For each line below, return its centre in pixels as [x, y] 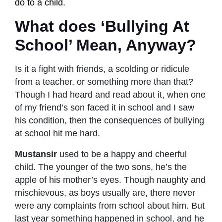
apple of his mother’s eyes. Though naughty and [110, 180]
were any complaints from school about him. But [110, 205]
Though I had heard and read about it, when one [110, 94]
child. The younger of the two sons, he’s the [101, 167]
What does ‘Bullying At [102, 26]
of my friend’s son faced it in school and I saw [105, 107]
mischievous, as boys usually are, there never [105, 193]
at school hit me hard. [57, 133]
